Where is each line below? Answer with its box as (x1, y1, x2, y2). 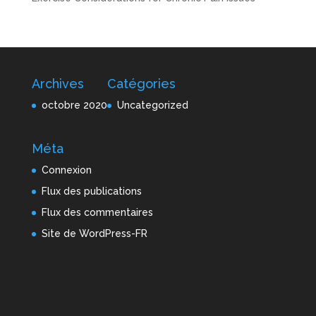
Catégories (107, 76, 176, 92)
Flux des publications (41, 186, 142, 197)
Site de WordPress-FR (41, 228, 147, 240)
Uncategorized (116, 99, 188, 111)
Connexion (41, 164, 92, 176)
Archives (31, 76, 84, 92)
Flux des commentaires (41, 207, 153, 219)
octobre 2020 (41, 99, 107, 111)
